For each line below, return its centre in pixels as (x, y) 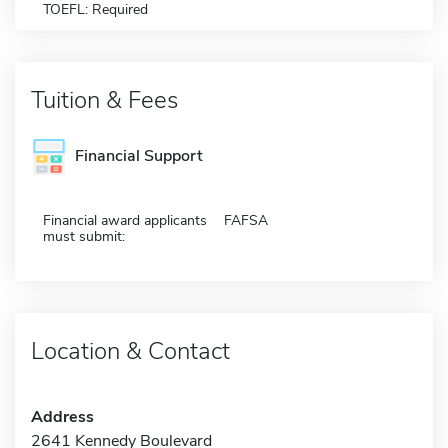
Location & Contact (130, 350)
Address (62, 416)
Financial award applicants (125, 220)
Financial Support (139, 156)
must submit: (84, 236)
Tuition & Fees (104, 99)
